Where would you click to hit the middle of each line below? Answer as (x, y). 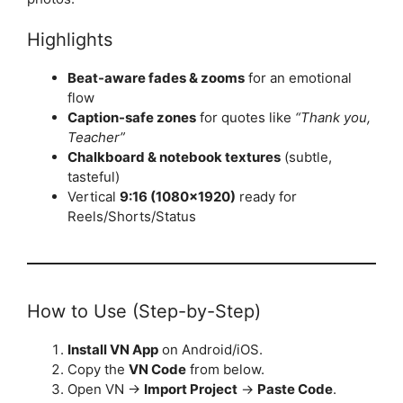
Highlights (70, 40)
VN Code (157, 370)
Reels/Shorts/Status (132, 217)
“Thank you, (333, 118)
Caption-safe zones (132, 118)
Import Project (191, 390)
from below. (225, 370)
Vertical (94, 197)
